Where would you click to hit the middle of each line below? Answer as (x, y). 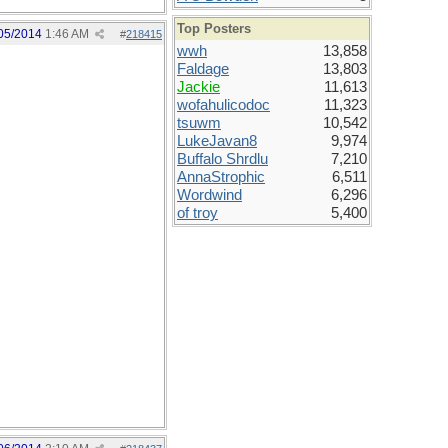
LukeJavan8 (217, 141)
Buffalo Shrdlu (222, 159)
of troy (197, 213)
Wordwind (209, 195)
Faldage (203, 69)
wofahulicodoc (223, 105)
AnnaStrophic (221, 177)
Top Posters (214, 28)
